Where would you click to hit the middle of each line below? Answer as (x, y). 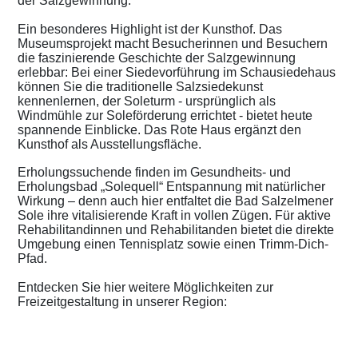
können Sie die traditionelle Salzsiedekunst (140, 86)
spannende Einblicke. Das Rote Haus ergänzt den (159, 129)
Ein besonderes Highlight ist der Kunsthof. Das (150, 29)
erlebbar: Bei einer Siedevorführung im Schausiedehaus (177, 72)
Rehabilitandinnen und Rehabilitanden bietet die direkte (176, 230)
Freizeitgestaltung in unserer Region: (122, 301)
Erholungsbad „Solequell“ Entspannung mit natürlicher (171, 187)
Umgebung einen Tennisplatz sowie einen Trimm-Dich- (173, 245)
